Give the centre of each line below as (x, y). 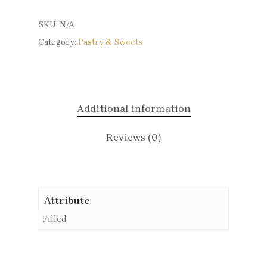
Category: (58, 42)
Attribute (67, 201)
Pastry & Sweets (110, 42)
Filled (55, 219)
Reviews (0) (133, 137)
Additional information (133, 108)
